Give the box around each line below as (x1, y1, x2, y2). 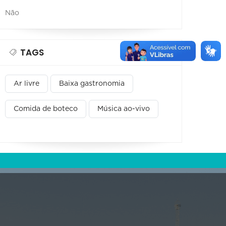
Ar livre (14, 80, 39, 87)
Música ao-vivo (97, 105, 150, 112)
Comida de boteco (14, 105, 78, 112)
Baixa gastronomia (59, 80, 125, 87)
